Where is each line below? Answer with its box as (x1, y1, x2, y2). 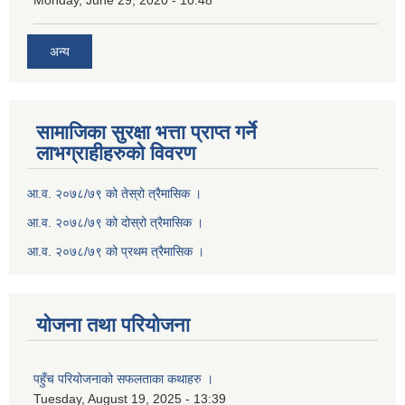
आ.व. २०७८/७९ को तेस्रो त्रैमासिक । (27, 185, 202, 201)
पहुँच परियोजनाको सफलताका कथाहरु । (33, 371, 213, 386)
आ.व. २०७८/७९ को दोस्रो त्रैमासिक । (27, 214, 203, 230)
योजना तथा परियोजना (36, 313, 190, 336)
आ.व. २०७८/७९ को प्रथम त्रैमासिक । (27, 243, 204, 259)
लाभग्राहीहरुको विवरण (36, 141, 195, 165)
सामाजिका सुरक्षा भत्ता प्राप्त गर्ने (36, 120, 257, 144)
